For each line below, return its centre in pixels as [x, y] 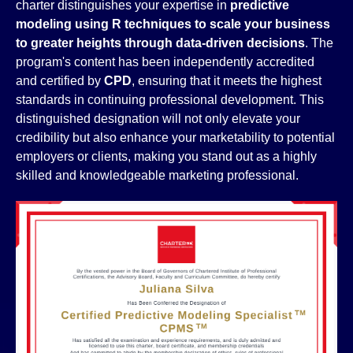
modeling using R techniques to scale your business [173, 24]
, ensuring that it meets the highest [227, 81]
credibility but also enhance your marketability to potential [175, 137]
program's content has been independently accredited [165, 62]
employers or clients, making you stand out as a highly [166, 156]
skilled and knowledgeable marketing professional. [157, 175]
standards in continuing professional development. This [170, 100]
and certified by [60, 81]
